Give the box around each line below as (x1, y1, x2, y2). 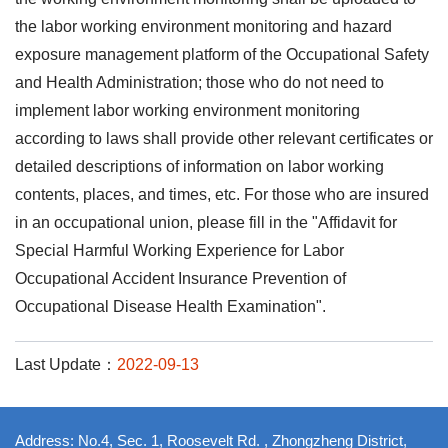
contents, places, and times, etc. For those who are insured (15, 186, 429, 203)
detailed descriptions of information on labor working (15, 158, 384, 175)
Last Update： (15, 356, 117, 373)
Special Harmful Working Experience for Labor (15, 242, 344, 259)
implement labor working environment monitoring (15, 102, 360, 119)
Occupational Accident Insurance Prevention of (15, 270, 346, 287)
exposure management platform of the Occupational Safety (15, 46, 429, 63)
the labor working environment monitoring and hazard (15, 18, 392, 35)
